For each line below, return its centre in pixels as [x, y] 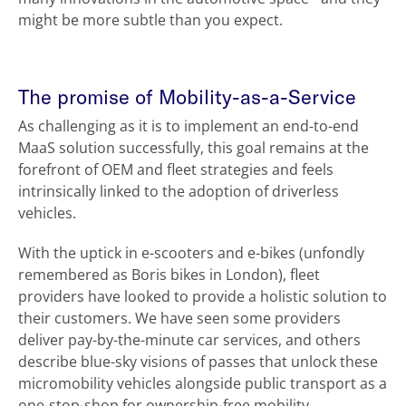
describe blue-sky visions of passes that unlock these [198, 362]
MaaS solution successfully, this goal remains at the [193, 148]
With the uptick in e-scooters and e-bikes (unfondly [191, 253]
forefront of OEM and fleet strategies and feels [176, 170]
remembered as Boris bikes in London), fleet [169, 275]
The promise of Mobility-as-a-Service [187, 97]
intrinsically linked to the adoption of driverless [179, 192]
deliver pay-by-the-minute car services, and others [189, 340]
